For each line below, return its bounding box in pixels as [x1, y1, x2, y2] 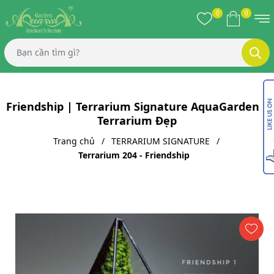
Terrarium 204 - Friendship [78, 149, 190, 161]
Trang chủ [53, 135, 95, 147]
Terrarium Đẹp [97, 113, 177, 128]
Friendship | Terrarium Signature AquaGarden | [6, 98, 268, 114]
